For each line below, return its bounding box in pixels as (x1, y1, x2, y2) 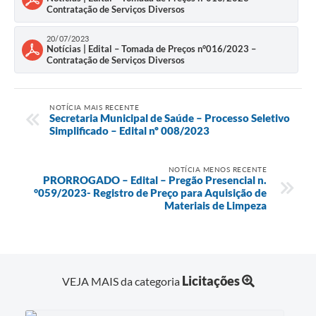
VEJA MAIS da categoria (61, 274, 182, 288)
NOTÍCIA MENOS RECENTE (168, 164, 267, 174)
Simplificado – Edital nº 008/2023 (49, 123, 209, 137)
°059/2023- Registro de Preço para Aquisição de (34, 186, 267, 199)
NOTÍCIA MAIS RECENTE (49, 102, 139, 111)
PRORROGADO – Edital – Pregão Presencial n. (43, 173, 267, 186)
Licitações (181, 272, 240, 288)
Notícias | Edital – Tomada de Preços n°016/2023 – (47, 43, 256, 55)
